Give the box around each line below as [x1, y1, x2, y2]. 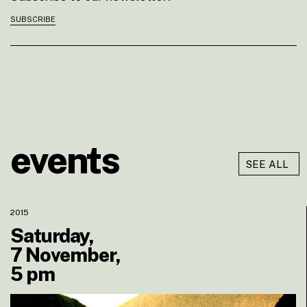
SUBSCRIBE [10, 14, 56, 23]
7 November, [10, 243, 121, 266]
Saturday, [10, 223, 94, 247]
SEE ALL [246, 158, 288, 170]
